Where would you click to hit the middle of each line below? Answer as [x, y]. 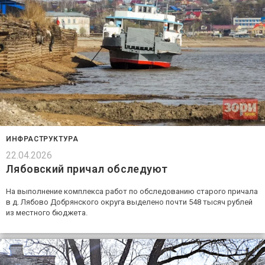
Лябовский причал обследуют [87, 169]
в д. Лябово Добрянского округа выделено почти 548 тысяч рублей [129, 202]
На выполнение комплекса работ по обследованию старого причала [132, 192]
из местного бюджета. [47, 213]
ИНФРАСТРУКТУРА [42, 139]
